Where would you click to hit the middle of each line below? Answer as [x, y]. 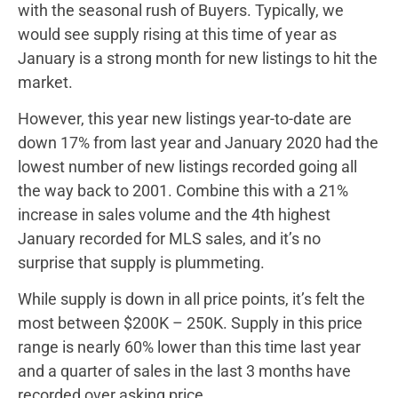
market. [45, 82]
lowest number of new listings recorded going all [187, 167]
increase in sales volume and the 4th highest [174, 215]
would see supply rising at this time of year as [177, 34]
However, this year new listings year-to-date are [185, 119]
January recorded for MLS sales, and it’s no [169, 239]
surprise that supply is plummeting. [141, 263]
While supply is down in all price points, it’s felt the [191, 299]
